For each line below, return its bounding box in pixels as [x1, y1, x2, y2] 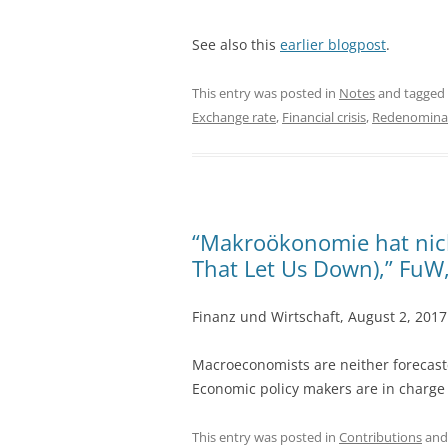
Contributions [339, 427, 422, 446]
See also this [192, 34, 280, 54]
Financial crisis [282, 107, 366, 126]
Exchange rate [192, 107, 276, 126]
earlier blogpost [280, 34, 386, 54]
